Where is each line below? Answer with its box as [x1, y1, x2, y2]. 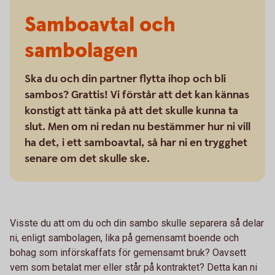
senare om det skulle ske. [25, 152, 150, 166]
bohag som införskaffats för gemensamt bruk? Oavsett [10, 247, 246, 258]
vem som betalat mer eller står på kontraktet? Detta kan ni [10, 261, 257, 273]
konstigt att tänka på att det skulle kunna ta [25, 104, 238, 118]
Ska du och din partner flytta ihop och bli [25, 72, 226, 86]
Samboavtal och [25, 11, 176, 39]
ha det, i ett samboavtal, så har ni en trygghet [25, 136, 247, 150]
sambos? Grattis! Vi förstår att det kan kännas [25, 88, 249, 102]
